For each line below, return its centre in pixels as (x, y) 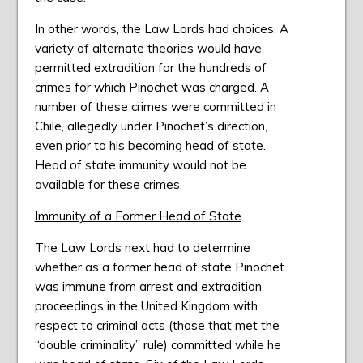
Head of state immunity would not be (140, 165)
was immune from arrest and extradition (148, 287)
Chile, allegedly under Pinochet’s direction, (151, 126)
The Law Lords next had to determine (142, 248)
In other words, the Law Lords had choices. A (161, 29)
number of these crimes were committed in (155, 107)
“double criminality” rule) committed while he (158, 345)
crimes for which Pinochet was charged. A (152, 88)
